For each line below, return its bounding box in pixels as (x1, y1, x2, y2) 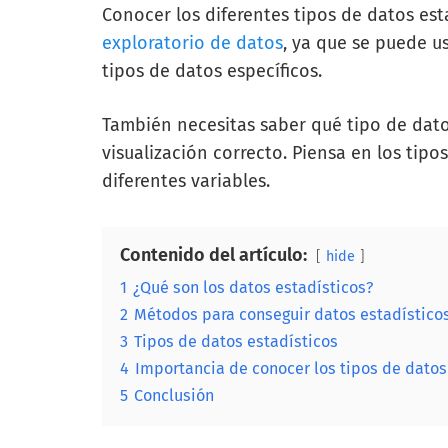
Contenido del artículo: (120, 244, 307, 266)
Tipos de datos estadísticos (134, 332, 338, 351)
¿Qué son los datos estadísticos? (133, 278, 373, 297)
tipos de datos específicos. (102, 60, 322, 82)
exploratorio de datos (102, 32, 283, 54)
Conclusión (134, 386, 214, 405)
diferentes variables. (102, 170, 275, 192)
